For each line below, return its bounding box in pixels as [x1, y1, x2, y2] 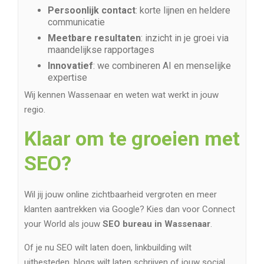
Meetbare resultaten [48, 32, 141, 44]
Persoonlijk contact [48, 5, 136, 16]
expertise [48, 72, 87, 84]
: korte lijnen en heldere [136, 5, 230, 16]
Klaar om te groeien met [24, 127, 240, 151]
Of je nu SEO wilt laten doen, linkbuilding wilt [24, 242, 192, 253]
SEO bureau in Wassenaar [103, 219, 210, 230]
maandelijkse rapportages [48, 44, 154, 56]
